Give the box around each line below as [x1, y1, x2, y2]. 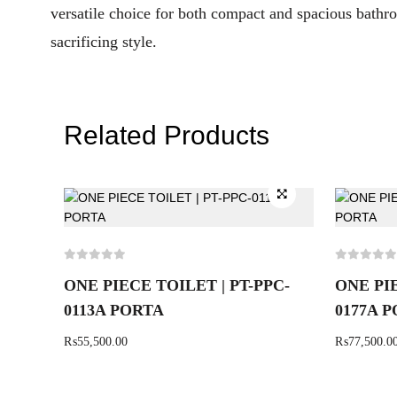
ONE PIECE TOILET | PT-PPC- [64, 276, 290, 294]
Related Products [64, 121, 269, 150]
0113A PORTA [64, 301, 164, 319]
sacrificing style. [51, 33, 157, 51]
